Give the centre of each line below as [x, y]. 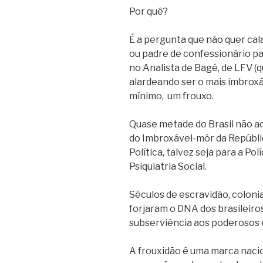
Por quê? [149, 11]
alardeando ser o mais [178, 82]
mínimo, [147, 96]
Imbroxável [167, 138]
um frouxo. [191, 96]
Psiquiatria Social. [169, 166]
